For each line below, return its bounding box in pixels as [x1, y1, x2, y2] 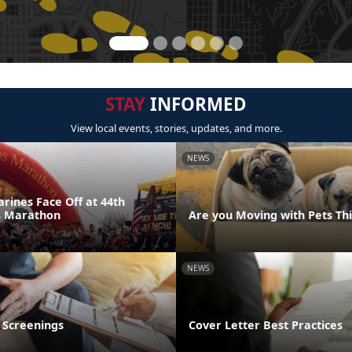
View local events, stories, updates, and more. [70, 121, 282, 135]
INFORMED [145, 92, 247, 116]
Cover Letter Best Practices [189, 317, 343, 332]
